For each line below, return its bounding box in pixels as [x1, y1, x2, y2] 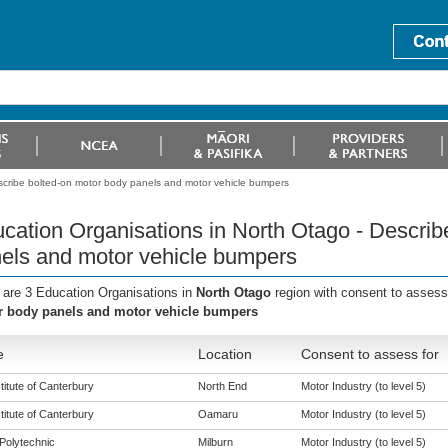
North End [197, 380, 247, 392]
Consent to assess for [300, 346, 439, 362]
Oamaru [197, 408, 238, 420]
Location [197, 346, 252, 362]
